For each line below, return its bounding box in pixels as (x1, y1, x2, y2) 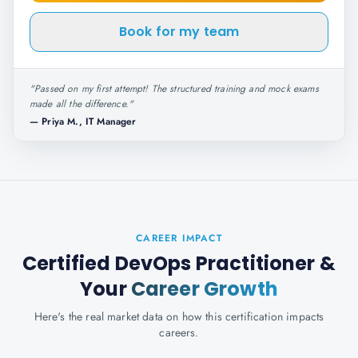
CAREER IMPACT (136, 231, 222, 245)
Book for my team (118, 22, 240, 41)
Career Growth (130, 276, 278, 302)
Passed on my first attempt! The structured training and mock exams (34, 82, 319, 96)
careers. (159, 324, 199, 340)
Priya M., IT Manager (42, 114, 137, 129)
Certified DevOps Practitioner (22, 250, 316, 276)
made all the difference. (30, 97, 129, 111)
